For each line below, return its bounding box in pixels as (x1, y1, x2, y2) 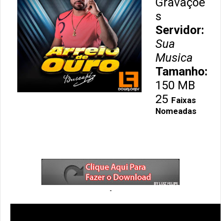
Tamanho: (155, 65, 211, 78)
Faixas (171, 95, 196, 105)
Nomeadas (155, 106, 196, 116)
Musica (155, 51, 193, 65)
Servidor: (155, 23, 207, 37)
